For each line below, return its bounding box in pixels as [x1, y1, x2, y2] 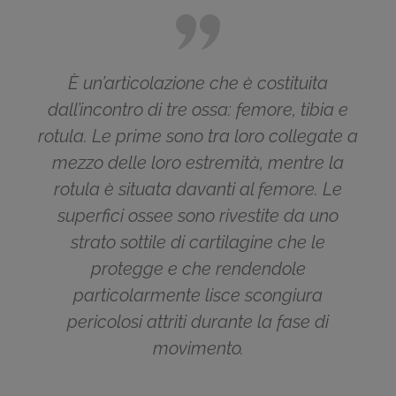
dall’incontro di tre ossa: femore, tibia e [48, 99, 348, 121]
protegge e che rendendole [90, 258, 306, 280]
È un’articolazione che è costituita [68, 72, 328, 95]
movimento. [152, 338, 244, 360]
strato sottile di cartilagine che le [71, 232, 325, 254]
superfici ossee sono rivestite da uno [57, 205, 339, 227]
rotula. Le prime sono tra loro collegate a [38, 126, 358, 148]
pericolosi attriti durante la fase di [67, 311, 329, 333]
